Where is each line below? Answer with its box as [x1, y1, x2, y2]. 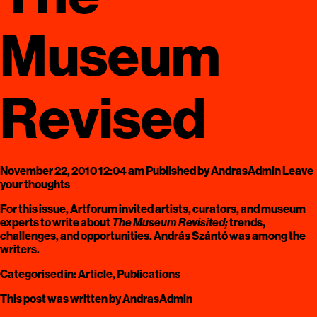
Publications [117, 267, 180, 282]
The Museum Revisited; [112, 215, 228, 230]
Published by [146, 163, 211, 178]
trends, [228, 215, 265, 230]
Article [78, 267, 113, 282]
